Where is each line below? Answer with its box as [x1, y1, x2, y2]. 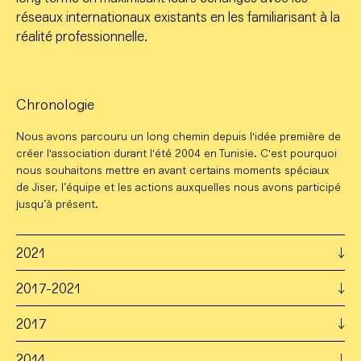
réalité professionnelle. [16, 28, 147, 46]
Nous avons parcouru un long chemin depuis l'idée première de [16, 130, 341, 144]
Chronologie [16, 96, 94, 114]
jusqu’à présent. [16, 197, 98, 212]
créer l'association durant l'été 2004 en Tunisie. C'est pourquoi [16, 147, 337, 161]
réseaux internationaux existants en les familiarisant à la [16, 9, 340, 27]
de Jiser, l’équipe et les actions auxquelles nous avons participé [16, 180, 341, 195]
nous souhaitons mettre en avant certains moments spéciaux [16, 164, 330, 178]
